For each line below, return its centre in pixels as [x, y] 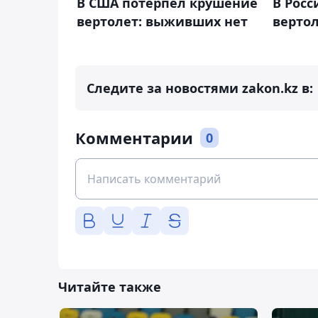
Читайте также [110, 287]
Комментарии [134, 138]
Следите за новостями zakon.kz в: [200, 88]
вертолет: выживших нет [162, 21]
